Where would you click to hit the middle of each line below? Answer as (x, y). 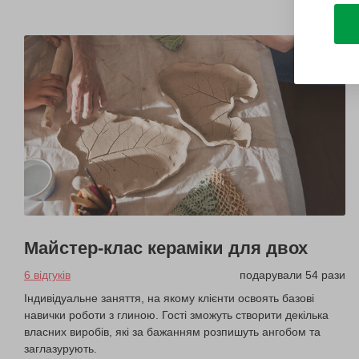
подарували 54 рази (293, 275)
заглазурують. (61, 349)
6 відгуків (47, 275)
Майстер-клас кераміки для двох (166, 248)
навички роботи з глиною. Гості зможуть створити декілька (176, 315)
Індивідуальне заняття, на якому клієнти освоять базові (169, 298)
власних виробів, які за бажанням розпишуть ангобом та (172, 332)
